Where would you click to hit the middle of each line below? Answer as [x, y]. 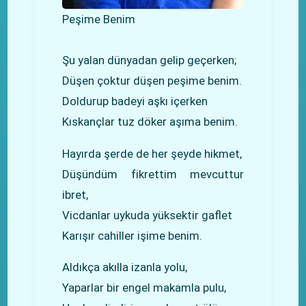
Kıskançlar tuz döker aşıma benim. [150, 121]
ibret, [75, 194]
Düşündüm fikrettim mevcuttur [153, 174]
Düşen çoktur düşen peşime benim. [152, 80]
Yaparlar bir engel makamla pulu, [144, 288]
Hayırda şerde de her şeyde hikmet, [152, 153]
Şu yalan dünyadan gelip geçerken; [150, 60]
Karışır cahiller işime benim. [133, 235]
